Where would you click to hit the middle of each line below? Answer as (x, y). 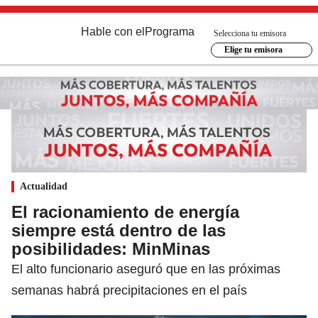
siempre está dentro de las (119, 230)
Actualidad (44, 186)
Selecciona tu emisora (250, 33)
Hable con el (113, 32)
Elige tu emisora (253, 50)
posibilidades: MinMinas (111, 248)
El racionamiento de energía (125, 212)
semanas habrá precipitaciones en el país (129, 290)
